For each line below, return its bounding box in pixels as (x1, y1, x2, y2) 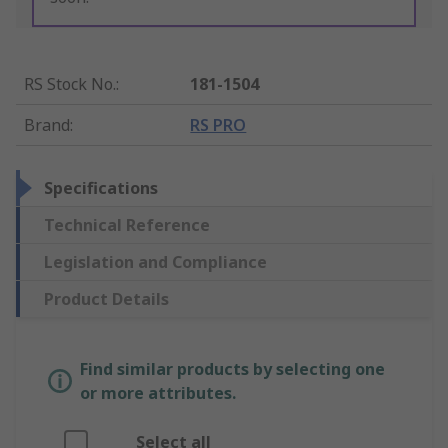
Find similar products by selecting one (80, 358, 385, 381)
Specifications (44, 177, 158, 200)
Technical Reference (44, 214, 210, 237)
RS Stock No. (24, 73, 116, 96)
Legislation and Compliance (44, 251, 267, 274)
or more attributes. (80, 382, 236, 405)
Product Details (44, 288, 169, 311)
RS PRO (190, 114, 247, 137)
